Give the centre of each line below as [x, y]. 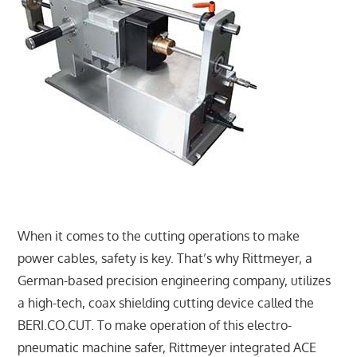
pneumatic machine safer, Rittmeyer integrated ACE [167, 347]
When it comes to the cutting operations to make [159, 235]
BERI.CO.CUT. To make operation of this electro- [155, 325]
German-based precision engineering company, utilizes [175, 280]
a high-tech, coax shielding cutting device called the [166, 302]
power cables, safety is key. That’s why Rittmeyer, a [165, 258]
